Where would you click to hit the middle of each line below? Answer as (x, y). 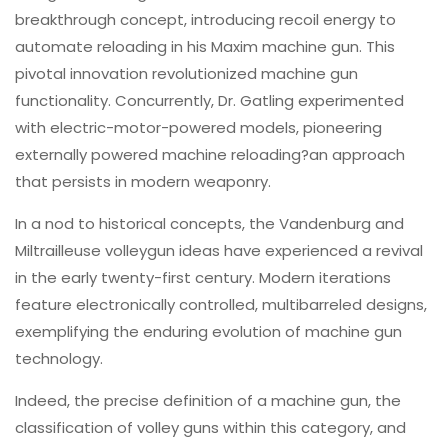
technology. (59, 358)
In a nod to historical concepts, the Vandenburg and (209, 223)
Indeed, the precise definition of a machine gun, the (208, 400)
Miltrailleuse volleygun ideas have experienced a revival (219, 250)
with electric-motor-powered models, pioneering (198, 127)
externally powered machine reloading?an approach (210, 154)
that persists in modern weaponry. (143, 181)
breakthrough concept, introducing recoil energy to (205, 19)
